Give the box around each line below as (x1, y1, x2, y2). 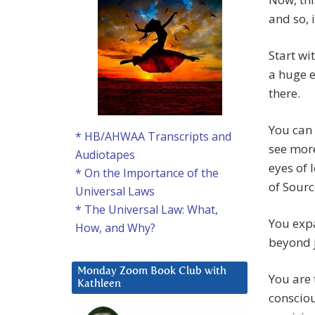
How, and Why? (75, 220, 155, 236)
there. (269, 85, 300, 102)
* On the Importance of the (75, 165, 219, 181)
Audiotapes (75, 147, 135, 163)
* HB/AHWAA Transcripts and (75, 129, 231, 145)
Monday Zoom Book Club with (77, 266, 226, 277)
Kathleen (77, 278, 121, 290)
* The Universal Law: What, (75, 202, 218, 218)
